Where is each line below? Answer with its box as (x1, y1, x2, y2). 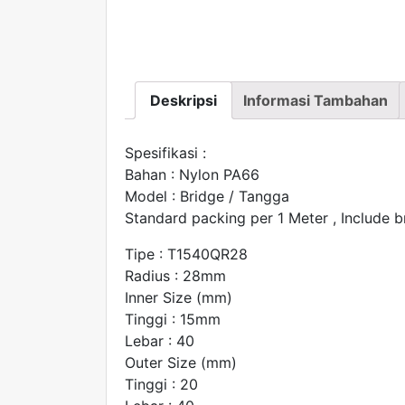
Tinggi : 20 (125, 375, 198, 394)
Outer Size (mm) (125, 353, 237, 372)
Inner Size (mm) (125, 288, 232, 307)
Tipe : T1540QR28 (125, 245, 248, 264)
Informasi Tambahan (243, 90, 388, 109)
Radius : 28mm (125, 267, 226, 286)
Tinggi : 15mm (125, 310, 221, 329)
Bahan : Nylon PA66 (125, 165, 259, 184)
